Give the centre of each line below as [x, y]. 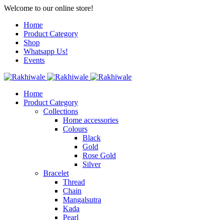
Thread [74, 182]
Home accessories [91, 120]
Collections [61, 111]
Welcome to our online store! [49, 8]
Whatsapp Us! [46, 51]
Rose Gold [99, 155]
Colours [75, 129]
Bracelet [56, 173]
